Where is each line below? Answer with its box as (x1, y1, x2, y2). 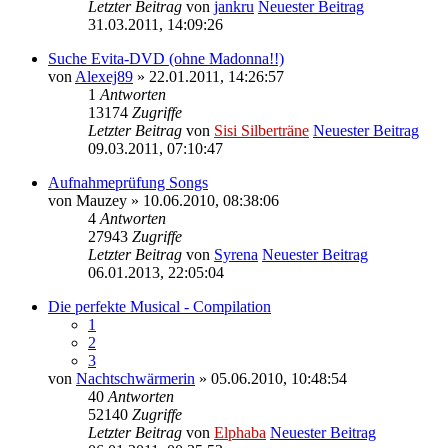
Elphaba (214, 423, 266, 441)
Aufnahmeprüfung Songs (48, 173, 208, 191)
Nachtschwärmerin (76, 369, 195, 387)
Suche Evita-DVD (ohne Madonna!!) (48, 49, 284, 67)
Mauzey (76, 191, 127, 209)
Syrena (214, 245, 258, 263)
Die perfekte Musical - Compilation (48, 297, 271, 315)
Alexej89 (75, 67, 133, 85)
